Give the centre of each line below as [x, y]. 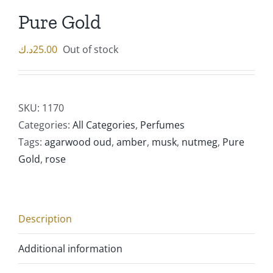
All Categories [104, 125]
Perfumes [162, 125]
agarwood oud [78, 142]
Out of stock [90, 49]
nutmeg [200, 142]
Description [45, 219]
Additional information [70, 249]
